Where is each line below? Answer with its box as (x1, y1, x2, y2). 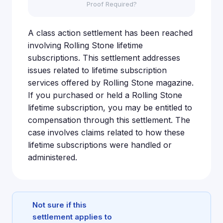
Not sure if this (32, 200, 87, 210)
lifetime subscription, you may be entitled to (28, 103, 192, 112)
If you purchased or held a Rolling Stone (28, 90, 182, 100)
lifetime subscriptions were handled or (28, 140, 172, 150)
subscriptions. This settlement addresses (28, 53, 180, 63)
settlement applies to (32, 212, 112, 222)
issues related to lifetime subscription (28, 65, 167, 75)
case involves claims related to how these (28, 127, 185, 137)
